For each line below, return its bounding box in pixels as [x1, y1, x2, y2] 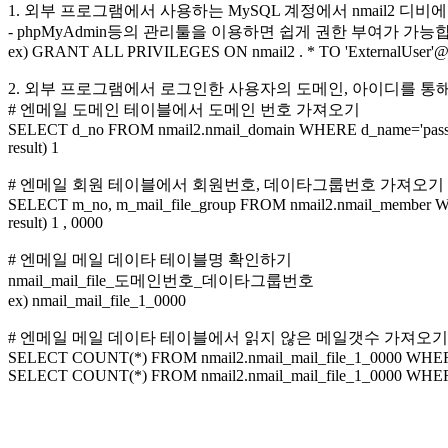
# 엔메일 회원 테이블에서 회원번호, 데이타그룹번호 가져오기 [8, 175, 444, 193]
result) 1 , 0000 [8, 213, 103, 231]
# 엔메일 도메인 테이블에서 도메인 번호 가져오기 [8, 100, 360, 118]
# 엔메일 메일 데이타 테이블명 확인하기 [8, 250, 292, 268]
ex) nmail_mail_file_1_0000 [8, 291, 186, 309]
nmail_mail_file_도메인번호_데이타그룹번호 [8, 271, 314, 289]
